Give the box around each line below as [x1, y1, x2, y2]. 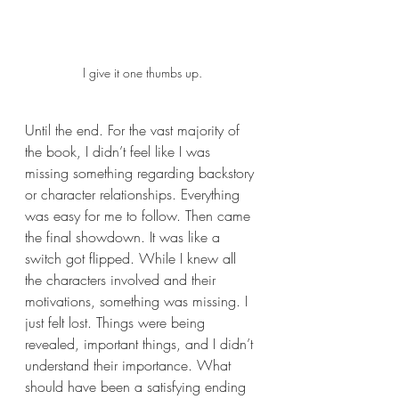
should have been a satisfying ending [25, 377, 250, 397]
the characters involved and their [25, 270, 220, 290]
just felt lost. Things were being [25, 313, 209, 333]
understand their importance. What [25, 355, 235, 376]
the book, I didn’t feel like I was [25, 142, 215, 162]
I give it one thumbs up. [83, 64, 202, 82]
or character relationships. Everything [25, 184, 244, 205]
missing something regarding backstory [25, 163, 258, 183]
